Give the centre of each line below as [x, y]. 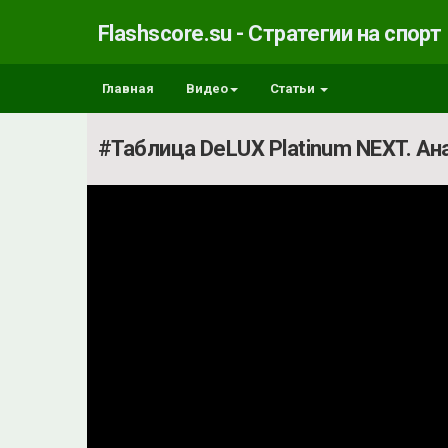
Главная [128, 88]
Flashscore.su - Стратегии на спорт [270, 33]
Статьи [294, 88]
